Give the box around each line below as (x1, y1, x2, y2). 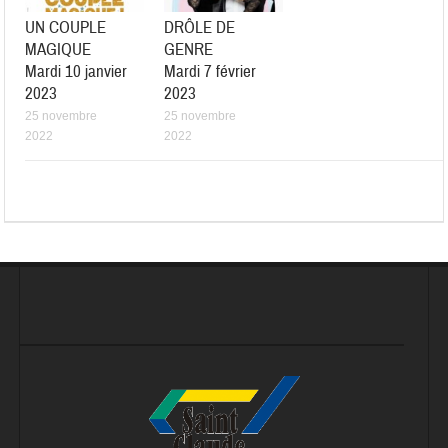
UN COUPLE (25, 16, 107, 38)
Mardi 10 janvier (25, 60, 128, 82)
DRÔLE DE (164, 16, 236, 38)
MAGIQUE (25, 38, 92, 60)
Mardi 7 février (164, 60, 257, 82)
